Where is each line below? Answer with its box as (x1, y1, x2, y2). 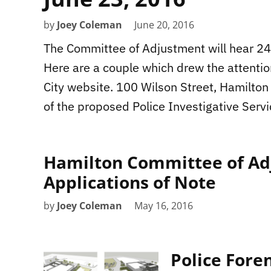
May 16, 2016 (134, 198, 193, 212)
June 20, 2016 (134, 18, 194, 31)
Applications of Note (44, 170, 216, 194)
